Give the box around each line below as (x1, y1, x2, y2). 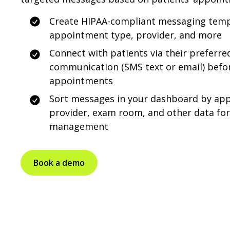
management (49, 120, 108, 132)
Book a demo (33, 157, 85, 168)
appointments (49, 74, 113, 87)
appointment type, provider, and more (49, 29, 222, 41)
